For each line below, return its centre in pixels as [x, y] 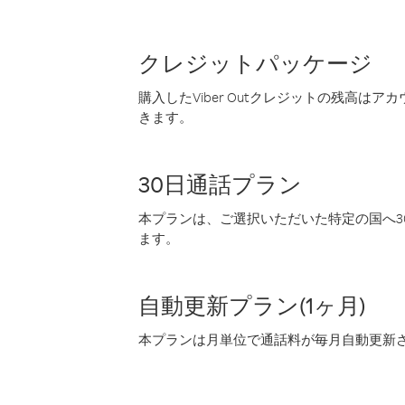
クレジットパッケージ [255, 62]
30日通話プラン [220, 184]
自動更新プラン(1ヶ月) [252, 305]
